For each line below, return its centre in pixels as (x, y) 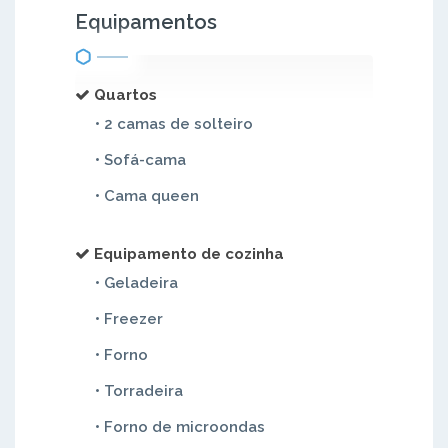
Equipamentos (146, 22)
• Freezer (129, 319)
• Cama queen (147, 196)
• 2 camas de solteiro (174, 124)
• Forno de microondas (180, 427)
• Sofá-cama (140, 160)
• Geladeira (136, 283)
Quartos (125, 95)
